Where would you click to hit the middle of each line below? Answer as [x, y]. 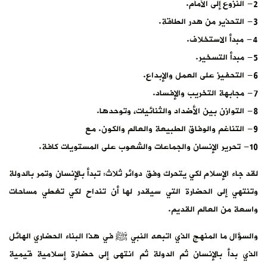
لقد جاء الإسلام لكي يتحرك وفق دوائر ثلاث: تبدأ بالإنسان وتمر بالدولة [133, 173]
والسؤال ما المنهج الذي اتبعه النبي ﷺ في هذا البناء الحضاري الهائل [133, 236]
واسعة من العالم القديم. [213, 209]
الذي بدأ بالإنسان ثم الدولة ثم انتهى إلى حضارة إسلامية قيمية [133, 254]
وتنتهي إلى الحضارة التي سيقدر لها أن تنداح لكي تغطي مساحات [133, 191]
